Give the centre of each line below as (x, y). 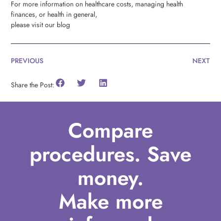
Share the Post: (33, 85)
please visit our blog (41, 25)
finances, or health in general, (54, 15)
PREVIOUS (27, 60)
